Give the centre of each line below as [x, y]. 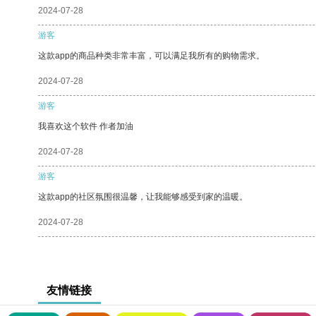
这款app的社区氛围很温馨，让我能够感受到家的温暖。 [143, 196]
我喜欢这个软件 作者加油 [86, 126]
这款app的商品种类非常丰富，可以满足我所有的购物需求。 [151, 55]
